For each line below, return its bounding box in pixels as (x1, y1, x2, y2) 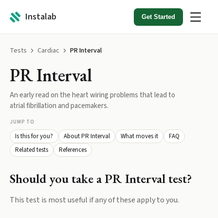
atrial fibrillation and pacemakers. (10, 101, 109, 111)
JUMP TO (10, 118, 35, 126)
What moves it (121, 132, 158, 141)
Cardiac (37, 46, 59, 55)
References (59, 145, 87, 154)
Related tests (15, 145, 48, 154)
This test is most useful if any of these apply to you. (10, 195, 179, 205)
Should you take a (10, 170, 105, 187)
